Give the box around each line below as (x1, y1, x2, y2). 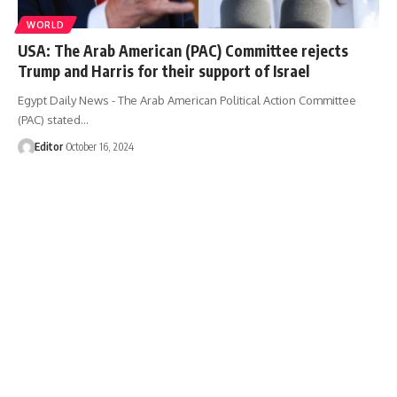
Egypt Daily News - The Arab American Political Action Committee (18, 92, 356, 107)
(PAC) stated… (18, 112, 89, 127)
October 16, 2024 (66, 139, 134, 153)
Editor (34, 139, 63, 153)
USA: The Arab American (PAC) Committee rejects (18, 40, 348, 60)
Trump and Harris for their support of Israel (18, 60, 309, 81)
